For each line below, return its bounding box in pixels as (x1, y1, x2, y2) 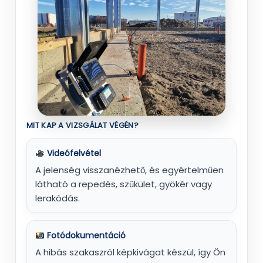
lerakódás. (35, 192, 80, 205)
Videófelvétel (44, 147, 101, 160)
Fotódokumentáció (44, 230, 126, 242)
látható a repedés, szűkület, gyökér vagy (35, 178, 212, 191)
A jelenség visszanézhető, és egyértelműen (35, 164, 224, 177)
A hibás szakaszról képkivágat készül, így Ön (35, 246, 225, 259)
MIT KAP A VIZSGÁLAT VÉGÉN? (26, 120, 139, 131)
